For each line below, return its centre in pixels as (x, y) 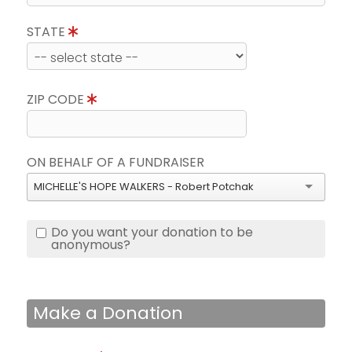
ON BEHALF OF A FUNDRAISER (115, 163)
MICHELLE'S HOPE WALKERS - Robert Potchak (144, 187)
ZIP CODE (57, 100)
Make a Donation (108, 313)
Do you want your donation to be (152, 233)
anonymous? (91, 245)
